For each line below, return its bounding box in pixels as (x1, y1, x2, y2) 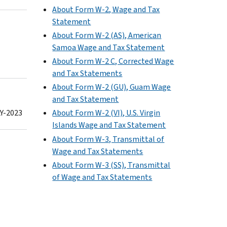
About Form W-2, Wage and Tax (52, 4, 160, 15)
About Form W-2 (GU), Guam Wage (52, 82, 171, 93)
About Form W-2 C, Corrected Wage (52, 55, 174, 66)
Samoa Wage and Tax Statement (52, 42, 165, 53)
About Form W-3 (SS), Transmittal (52, 159, 171, 170)
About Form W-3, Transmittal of (52, 133, 165, 144)
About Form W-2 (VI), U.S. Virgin (52, 107, 161, 119)
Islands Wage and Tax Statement (52, 120, 166, 131)
